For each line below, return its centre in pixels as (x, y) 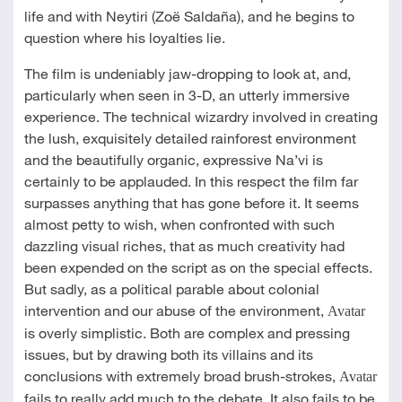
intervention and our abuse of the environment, (175, 310)
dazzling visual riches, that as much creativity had (184, 245)
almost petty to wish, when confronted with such (179, 224)
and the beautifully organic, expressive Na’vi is (173, 159)
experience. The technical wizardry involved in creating (201, 116)
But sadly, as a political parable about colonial (171, 288)
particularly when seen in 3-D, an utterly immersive (187, 95)
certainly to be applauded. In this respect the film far (191, 181)
